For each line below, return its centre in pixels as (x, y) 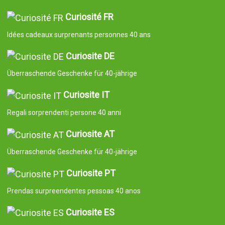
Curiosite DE (90, 56)
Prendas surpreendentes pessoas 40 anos (74, 191)
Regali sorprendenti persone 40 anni (64, 113)
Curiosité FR (89, 17)
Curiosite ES (90, 212)
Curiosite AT (90, 134)
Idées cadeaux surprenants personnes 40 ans (79, 34)
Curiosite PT (91, 173)
